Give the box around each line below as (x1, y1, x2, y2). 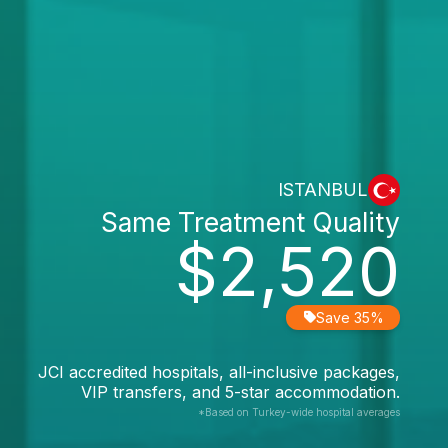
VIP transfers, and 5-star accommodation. (81, 381, 400, 402)
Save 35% (316, 308, 384, 326)
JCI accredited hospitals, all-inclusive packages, (38, 361, 400, 382)
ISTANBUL (278, 179, 368, 200)
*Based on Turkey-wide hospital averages (198, 405, 400, 418)
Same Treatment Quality (101, 205, 400, 238)
